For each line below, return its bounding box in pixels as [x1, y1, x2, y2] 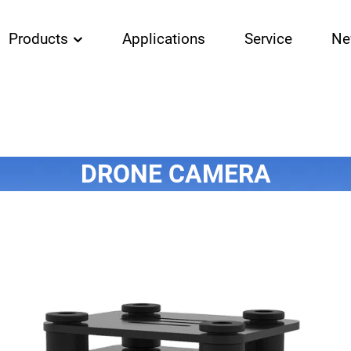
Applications [122, 30, 205, 48]
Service [244, 30, 292, 48]
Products [9, 30, 72, 48]
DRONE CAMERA [80, 159, 271, 189]
